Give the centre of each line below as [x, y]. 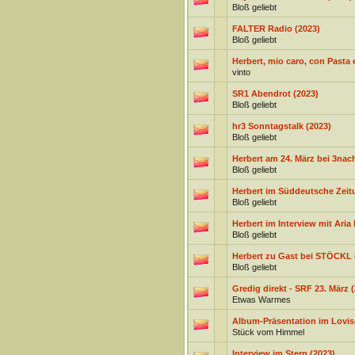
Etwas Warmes [261, 300]
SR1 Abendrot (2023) [275, 94]
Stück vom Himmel [268, 332]
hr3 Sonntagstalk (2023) [281, 126]
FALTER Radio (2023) [276, 29]
